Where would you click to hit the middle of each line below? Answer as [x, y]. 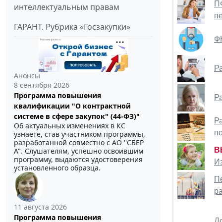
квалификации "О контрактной [72, 106]
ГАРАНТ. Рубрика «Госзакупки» [72, 27]
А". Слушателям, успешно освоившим [79, 151]
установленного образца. [57, 168]
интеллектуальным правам [67, 7]
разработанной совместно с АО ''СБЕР [79, 143]
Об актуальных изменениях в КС [70, 126]
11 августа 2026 [40, 207]
